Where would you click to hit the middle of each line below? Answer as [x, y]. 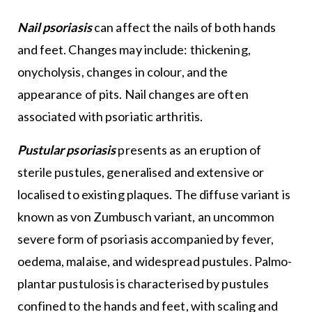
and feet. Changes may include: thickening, [134, 49]
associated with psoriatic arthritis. [110, 116]
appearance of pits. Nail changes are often [133, 94]
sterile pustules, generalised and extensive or [141, 172]
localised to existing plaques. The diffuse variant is [154, 194]
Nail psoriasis [54, 27]
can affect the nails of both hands [184, 27]
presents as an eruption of [189, 149]
